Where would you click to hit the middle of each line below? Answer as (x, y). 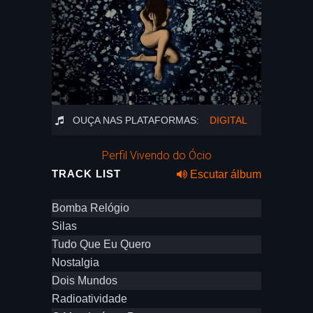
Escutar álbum (224, 174)
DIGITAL (228, 120)
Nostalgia (75, 262)
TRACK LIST (86, 174)
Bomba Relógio (90, 208)
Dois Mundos (85, 281)
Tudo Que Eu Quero (101, 244)
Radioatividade (89, 299)
